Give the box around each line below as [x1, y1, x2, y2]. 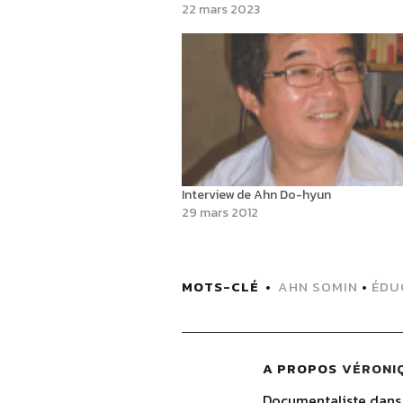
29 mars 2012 [181, 202, 258, 222]
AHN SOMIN [277, 275, 358, 297]
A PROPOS [262, 357, 337, 379]
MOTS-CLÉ [181, 275, 259, 297]
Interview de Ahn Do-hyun [181, 184, 331, 204]
